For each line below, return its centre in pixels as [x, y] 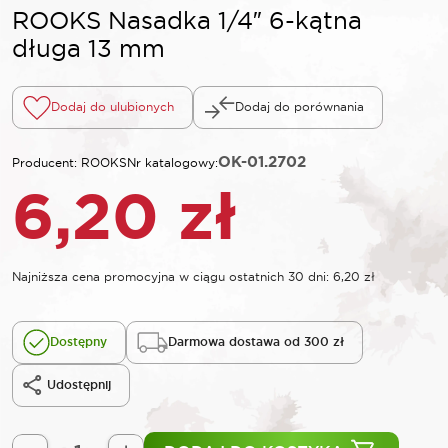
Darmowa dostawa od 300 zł [256, 342]
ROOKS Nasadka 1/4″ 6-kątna [187, 19]
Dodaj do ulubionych [112, 107]
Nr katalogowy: [172, 162]
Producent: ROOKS [69, 162]
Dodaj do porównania [299, 107]
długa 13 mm [88, 47]
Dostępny [78, 342]
